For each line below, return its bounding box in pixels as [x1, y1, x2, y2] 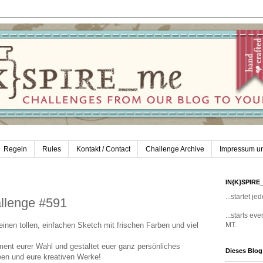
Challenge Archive [146, 145, 204, 154]
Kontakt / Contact [76, 145, 130, 154]
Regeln [4, 145, 27, 154]
